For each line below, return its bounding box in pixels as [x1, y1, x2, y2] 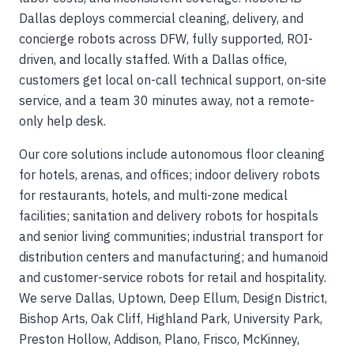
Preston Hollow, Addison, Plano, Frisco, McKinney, [19, 330, 299, 347]
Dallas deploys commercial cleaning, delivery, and [19, 9, 303, 26]
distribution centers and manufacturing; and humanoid [19, 248, 328, 265]
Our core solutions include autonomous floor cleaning [19, 145, 325, 162]
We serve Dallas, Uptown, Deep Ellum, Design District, [19, 289, 327, 306]
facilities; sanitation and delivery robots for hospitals [19, 207, 318, 224]
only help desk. [19, 112, 106, 129]
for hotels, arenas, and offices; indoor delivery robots [19, 166, 320, 183]
